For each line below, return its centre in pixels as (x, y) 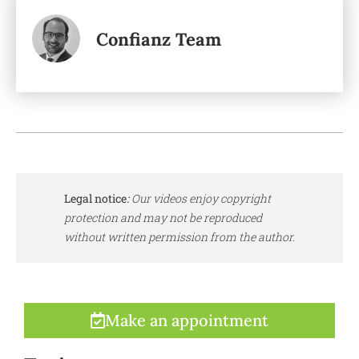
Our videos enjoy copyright (200, 198)
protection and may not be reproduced (163, 217)
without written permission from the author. (179, 236)
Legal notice (95, 198)
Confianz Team (159, 39)
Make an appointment (187, 320)
